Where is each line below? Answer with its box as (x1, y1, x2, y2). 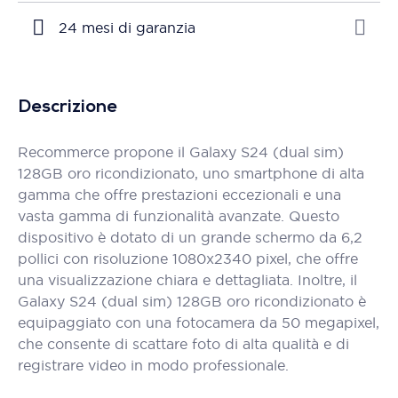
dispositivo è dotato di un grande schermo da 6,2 (18, 228, 362, 246)
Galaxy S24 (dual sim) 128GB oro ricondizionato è (18, 292, 366, 310)
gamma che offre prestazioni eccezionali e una (18, 186, 341, 203)
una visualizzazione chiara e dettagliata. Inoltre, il (18, 271, 357, 289)
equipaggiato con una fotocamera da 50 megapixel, (18, 314, 379, 331)
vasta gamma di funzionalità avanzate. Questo (18, 207, 339, 225)
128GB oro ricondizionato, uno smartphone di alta (18, 164, 364, 182)
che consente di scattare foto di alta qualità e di (18, 335, 349, 353)
